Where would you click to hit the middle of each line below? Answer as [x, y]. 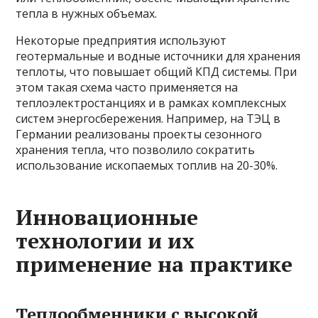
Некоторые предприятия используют [121, 41]
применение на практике [154, 264]
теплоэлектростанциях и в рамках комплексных [151, 103]
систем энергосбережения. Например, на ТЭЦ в [148, 119]
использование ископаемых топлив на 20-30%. [147, 166]
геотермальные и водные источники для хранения [158, 56]
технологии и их [105, 241]
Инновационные [107, 218]
